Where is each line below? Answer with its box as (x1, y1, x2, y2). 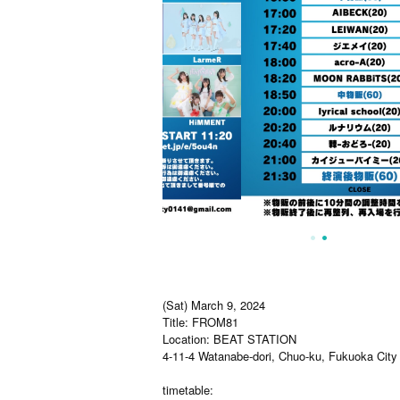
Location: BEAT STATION (162, 330, 296, 347)
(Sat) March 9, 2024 (162, 296, 265, 313)
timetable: (162, 381, 213, 398)
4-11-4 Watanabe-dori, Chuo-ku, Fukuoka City (162, 347, 397, 364)
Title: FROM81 (162, 313, 238, 330)
